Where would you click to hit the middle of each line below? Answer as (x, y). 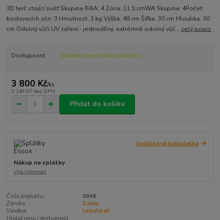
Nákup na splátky (40, 162)
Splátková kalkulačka (167, 143)
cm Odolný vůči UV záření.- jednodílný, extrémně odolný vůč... (94, 29)
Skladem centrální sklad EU (101, 56)
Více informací (30, 171)
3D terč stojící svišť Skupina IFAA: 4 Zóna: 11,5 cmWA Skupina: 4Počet (105, 9)
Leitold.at (96, 211)
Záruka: (17, 204)
